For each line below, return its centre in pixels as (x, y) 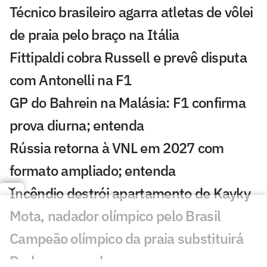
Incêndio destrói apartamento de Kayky (130, 193)
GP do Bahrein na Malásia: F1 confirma (128, 102)
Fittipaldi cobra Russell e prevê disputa (128, 57)
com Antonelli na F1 (71, 80)
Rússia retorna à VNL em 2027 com (117, 148)
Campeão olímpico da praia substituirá (127, 238)
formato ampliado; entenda (93, 170)
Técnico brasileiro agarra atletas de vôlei (131, 12)
